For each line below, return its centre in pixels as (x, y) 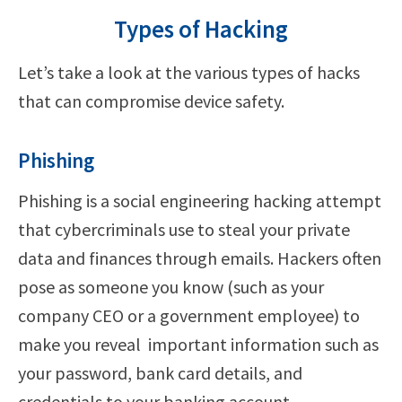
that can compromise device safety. (151, 100)
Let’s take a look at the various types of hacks (189, 72)
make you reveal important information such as (198, 344)
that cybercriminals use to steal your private (184, 229)
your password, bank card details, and (160, 372)
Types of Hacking (201, 28)
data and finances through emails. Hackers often (200, 258)
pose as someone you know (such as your (171, 286)
